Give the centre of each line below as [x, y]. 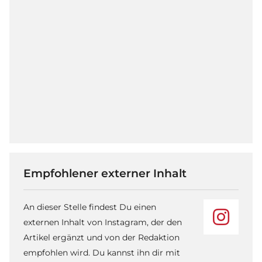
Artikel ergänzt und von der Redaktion [101, 238]
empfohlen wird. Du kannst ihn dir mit [102, 253]
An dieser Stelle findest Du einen [90, 207]
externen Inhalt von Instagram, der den [103, 223]
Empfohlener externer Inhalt [105, 173]
